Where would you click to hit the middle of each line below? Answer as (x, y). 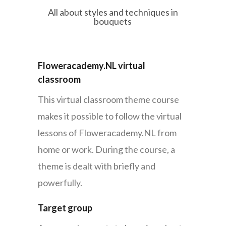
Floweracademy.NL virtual (91, 66)
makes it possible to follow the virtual (109, 116)
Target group (65, 208)
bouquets (113, 21)
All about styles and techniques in (113, 12)
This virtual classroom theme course (108, 100)
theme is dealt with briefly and (96, 166)
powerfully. (60, 183)
